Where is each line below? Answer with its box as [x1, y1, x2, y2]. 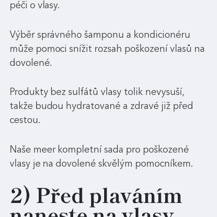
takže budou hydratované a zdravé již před [9, 99, 193, 113]
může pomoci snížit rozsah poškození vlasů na [9, 42, 205, 55]
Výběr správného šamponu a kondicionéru [9, 28, 190, 41]
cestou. [9, 113, 41, 127]
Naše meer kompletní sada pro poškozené [9, 142, 189, 156]
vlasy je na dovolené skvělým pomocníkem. [9, 156, 193, 170]
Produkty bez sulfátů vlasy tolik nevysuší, [9, 85, 184, 99]
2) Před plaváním [9, 186, 183, 206]
